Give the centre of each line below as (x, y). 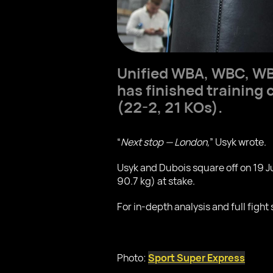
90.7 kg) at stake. (156, 181)
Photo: (133, 258)
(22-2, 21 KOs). (170, 107)
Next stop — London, (165, 142)
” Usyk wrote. (238, 142)
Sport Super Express (197, 258)
